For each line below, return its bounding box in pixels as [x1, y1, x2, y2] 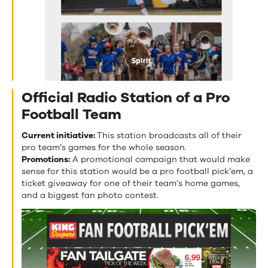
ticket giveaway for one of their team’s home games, [22, 177, 240, 189]
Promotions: [22, 153, 70, 165]
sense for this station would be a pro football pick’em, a [22, 165, 253, 177]
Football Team [22, 104, 121, 124]
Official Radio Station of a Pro [22, 87, 230, 107]
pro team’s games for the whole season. [22, 141, 187, 153]
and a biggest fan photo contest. [22, 189, 159, 201]
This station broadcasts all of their [97, 129, 242, 141]
